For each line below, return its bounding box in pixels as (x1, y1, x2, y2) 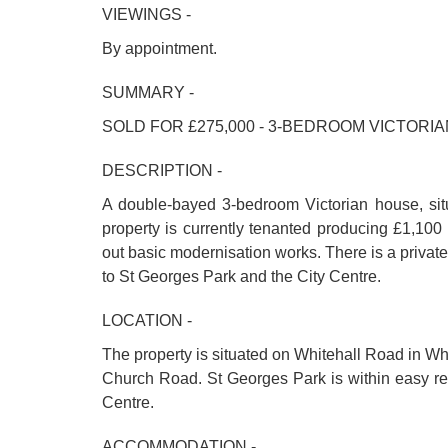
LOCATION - (102, 312, 192, 329)
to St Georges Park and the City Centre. (102, 268, 381, 285)
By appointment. (102, 40, 217, 57)
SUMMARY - (102, 84, 194, 101)
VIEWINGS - (102, 6, 191, 23)
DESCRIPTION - (102, 162, 222, 179)
